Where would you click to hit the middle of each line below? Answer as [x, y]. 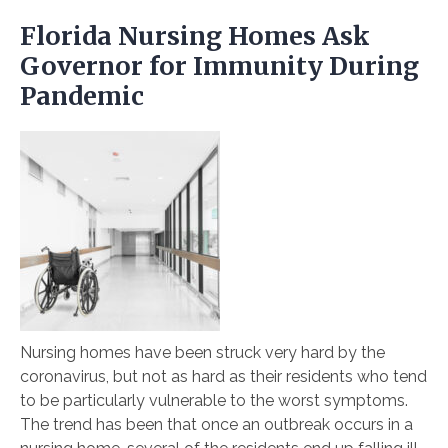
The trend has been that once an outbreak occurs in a [216, 425]
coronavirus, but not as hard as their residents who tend [223, 377]
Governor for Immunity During [219, 66]
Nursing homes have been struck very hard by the [202, 353]
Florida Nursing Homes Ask [195, 36]
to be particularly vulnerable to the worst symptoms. [214, 401]
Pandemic [82, 96]
